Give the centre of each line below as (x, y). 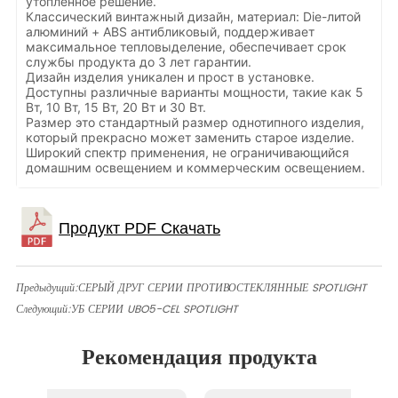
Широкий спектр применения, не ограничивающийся (188, 153)
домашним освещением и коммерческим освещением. (196, 168)
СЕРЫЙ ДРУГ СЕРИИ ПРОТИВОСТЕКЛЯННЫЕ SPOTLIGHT (223, 288)
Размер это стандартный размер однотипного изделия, (195, 123)
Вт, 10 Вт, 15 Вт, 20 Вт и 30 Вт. (116, 107)
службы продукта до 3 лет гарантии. (139, 62)
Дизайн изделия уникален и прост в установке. (171, 77)
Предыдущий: (48, 288)
